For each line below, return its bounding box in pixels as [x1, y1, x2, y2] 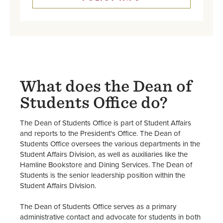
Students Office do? [20, 94, 168, 111]
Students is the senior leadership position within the [20, 170, 185, 181]
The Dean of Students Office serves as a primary [20, 201, 176, 212]
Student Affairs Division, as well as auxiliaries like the [20, 149, 188, 160]
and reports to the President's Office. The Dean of [20, 128, 180, 139]
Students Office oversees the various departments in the [20, 138, 200, 149]
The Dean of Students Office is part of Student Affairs [20, 117, 191, 128]
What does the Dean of [20, 77, 192, 95]
